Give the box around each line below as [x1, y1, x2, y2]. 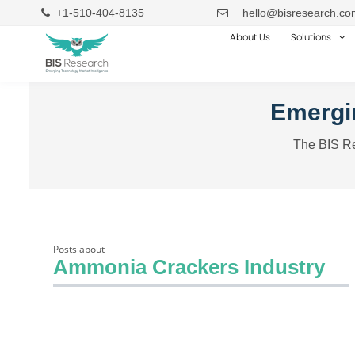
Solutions [291, 31, 332, 44]
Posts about [53, 243, 105, 255]
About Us [230, 31, 271, 44]
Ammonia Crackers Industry [53, 255, 325, 279]
